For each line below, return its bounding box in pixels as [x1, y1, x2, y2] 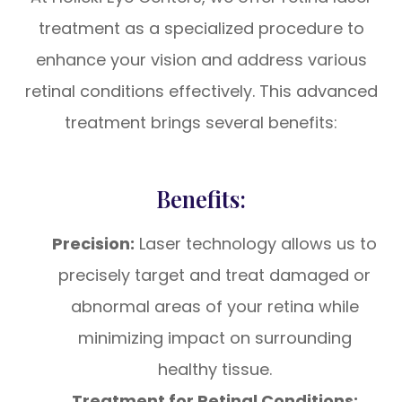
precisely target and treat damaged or [58, 264, 371, 286]
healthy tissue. [157, 358, 272, 380]
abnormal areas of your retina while [70, 295, 359, 318]
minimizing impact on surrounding [77, 327, 352, 349]
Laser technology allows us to [135, 232, 377, 255]
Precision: [52, 232, 135, 255]
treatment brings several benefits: [65, 111, 337, 134]
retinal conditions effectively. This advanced [24, 80, 378, 102]
